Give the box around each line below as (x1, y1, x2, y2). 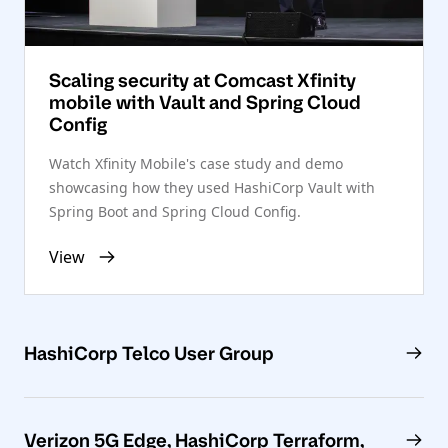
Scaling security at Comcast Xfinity (49, 68, 356, 94)
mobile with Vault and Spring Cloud (49, 90, 361, 116)
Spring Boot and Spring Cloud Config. (49, 202, 301, 222)
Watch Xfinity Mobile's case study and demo (49, 154, 343, 174)
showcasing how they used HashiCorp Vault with (49, 178, 375, 198)
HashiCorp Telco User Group (24, 341, 274, 367)
